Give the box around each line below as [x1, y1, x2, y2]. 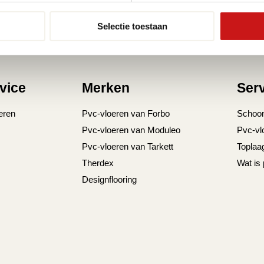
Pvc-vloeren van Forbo [82, 108, 170, 119]
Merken [82, 80, 130, 95]
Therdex [82, 158, 114, 169]
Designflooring [82, 174, 137, 185]
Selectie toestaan [97, 21, 167, 32]
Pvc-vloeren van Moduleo [82, 125, 181, 136]
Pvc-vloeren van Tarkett [82, 141, 174, 152]
